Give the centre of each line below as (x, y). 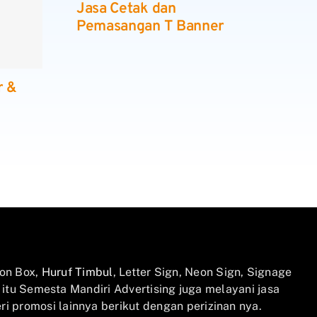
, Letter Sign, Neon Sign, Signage (202, 272)
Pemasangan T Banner (151, 26)
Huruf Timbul (77, 272)
